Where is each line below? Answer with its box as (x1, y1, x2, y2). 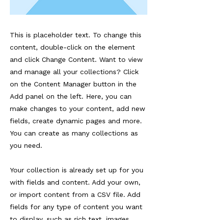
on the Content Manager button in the (10, 80, 137, 88)
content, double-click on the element (10, 43, 135, 51)
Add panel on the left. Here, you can (10, 92, 132, 100)
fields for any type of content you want (10, 203, 142, 211)
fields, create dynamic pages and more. (10, 117, 142, 125)
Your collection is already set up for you (10, 166, 143, 174)
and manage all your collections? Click (10, 68, 138, 76)
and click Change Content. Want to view (10, 55, 143, 63)
